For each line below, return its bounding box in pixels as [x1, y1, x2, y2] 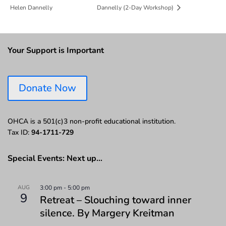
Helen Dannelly [10, 3, 52, 12]
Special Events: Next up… [8, 152, 102, 164]
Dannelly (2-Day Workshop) [96, 3, 175, 12]
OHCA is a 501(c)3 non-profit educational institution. [8, 116, 176, 126]
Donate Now [19, 81, 76, 95]
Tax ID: [8, 127, 31, 137]
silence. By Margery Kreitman [40, 206, 175, 220]
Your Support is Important [8, 44, 104, 56]
